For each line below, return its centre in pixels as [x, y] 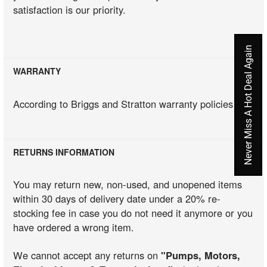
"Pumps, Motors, [201, 255]
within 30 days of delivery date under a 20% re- [117, 199]
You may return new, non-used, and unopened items [128, 184]
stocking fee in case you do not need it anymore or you [133, 213]
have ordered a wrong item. [74, 227]
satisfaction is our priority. [70, 9]
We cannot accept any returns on [87, 255]
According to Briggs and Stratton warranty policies [123, 103]
